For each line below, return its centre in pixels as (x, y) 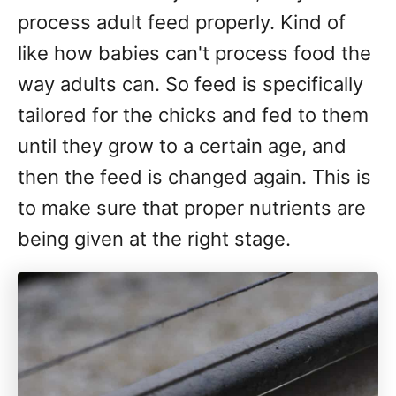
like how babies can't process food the (194, 53)
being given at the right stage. (154, 239)
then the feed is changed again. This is (194, 177)
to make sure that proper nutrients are (192, 208)
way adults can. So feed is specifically (190, 84)
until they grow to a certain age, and (182, 146)
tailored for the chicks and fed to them (193, 115)
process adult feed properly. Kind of (182, 22)
